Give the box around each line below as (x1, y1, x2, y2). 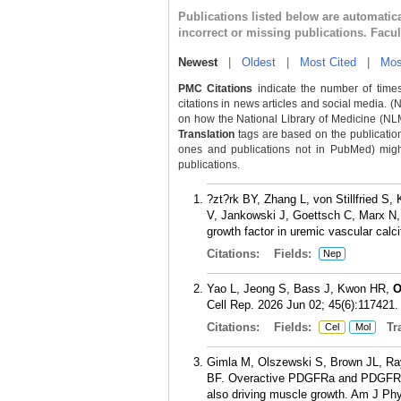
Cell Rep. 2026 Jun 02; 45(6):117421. (207, 298, 398, 311)
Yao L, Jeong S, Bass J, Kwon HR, (207, 282, 393, 295)
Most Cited (300, 55, 356, 69)
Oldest (242, 55, 276, 69)
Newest (178, 55, 218, 69)
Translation (178, 128, 235, 141)
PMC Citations (178, 82, 253, 95)
